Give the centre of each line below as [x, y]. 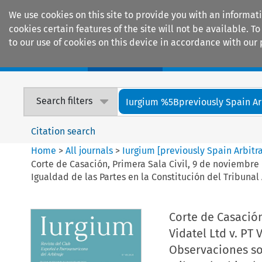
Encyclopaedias [216, 59]
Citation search [63, 131]
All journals [91, 150]
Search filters [65, 101]
